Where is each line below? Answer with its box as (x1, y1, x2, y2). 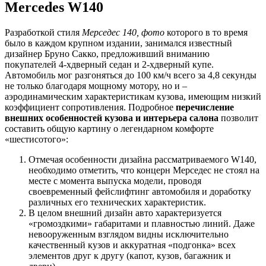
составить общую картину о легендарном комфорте (5, 123, 214, 134)
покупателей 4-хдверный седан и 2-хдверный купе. (5, 59, 214, 70)
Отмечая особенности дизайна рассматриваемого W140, (28, 154, 256, 165)
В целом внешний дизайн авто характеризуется (28, 208, 221, 218)
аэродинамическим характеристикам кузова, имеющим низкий (5, 91, 261, 102)
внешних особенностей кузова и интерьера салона (5, 113, 218, 123)
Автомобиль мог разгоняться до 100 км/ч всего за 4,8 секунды (5, 70, 256, 81)
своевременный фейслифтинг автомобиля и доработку (28, 186, 251, 197)
